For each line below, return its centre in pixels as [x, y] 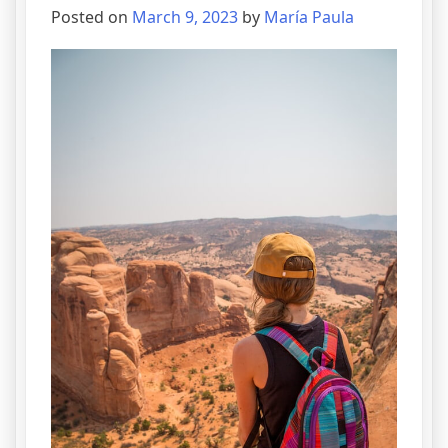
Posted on [91, 17]
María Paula [309, 17]
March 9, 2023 [185, 17]
